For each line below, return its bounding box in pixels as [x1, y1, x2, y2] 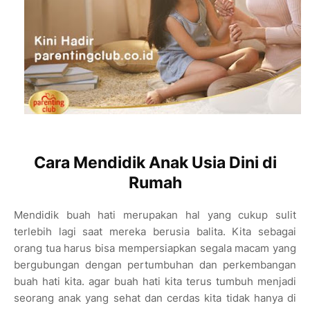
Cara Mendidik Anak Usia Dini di [33, 153, 277, 173]
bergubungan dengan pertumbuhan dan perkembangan [14, 258, 296, 272]
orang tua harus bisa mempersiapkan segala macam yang [14, 241, 296, 255]
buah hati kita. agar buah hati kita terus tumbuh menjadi [14, 275, 296, 289]
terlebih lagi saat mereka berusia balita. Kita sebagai [14, 225, 296, 239]
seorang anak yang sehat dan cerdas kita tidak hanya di [14, 291, 296, 305]
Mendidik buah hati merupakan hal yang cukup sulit [14, 208, 296, 222]
